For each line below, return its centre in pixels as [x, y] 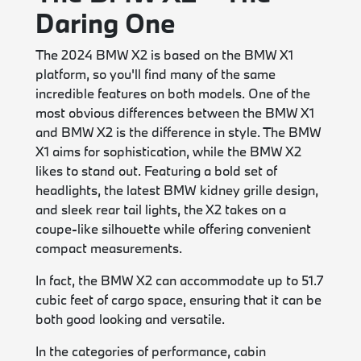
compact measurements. [109, 247]
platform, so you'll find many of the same [156, 73]
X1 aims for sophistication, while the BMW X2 [169, 151]
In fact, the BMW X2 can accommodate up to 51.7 [180, 280]
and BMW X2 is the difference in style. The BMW [179, 131]
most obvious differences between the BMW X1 [175, 112]
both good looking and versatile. [131, 318]
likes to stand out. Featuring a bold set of [157, 170]
